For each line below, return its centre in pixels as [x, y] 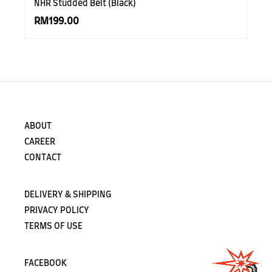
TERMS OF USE [53, 227]
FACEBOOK [46, 264]
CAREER [40, 142]
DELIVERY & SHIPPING [68, 195]
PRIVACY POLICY [57, 211]
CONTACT [43, 158]
